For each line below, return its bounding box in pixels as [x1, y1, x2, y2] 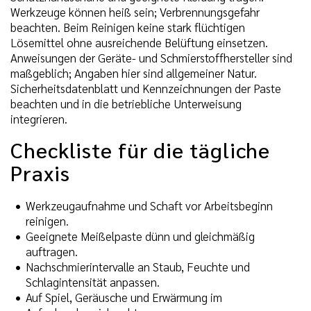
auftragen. [26, 243, 78, 259]
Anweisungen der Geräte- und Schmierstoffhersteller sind [10, 50, 292, 66]
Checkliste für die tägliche [10, 136, 271, 164]
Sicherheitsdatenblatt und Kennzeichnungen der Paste [10, 81, 281, 96]
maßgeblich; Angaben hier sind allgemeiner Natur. [10, 65, 257, 81]
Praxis [10, 159, 70, 187]
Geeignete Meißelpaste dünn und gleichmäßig [26, 228, 255, 244]
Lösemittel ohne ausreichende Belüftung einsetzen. [10, 35, 268, 51]
